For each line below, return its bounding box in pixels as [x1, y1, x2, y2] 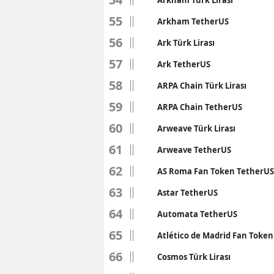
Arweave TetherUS [157, 144, 231, 156]
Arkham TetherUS [157, 16, 229, 28]
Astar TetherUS [157, 187, 218, 199]
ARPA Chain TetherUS [157, 102, 242, 113]
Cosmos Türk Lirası [157, 251, 231, 263]
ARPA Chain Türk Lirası [157, 80, 246, 92]
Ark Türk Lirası [157, 37, 215, 49]
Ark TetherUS [157, 59, 210, 70]
